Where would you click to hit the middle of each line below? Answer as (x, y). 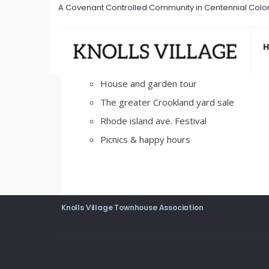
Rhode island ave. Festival (153, 121)
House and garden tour (149, 83)
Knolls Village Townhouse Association (132, 207)
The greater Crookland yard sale (167, 102)
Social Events (127, 46)
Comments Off (178, 62)
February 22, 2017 (103, 62)
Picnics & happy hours (145, 139)
